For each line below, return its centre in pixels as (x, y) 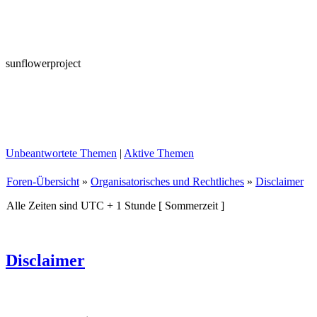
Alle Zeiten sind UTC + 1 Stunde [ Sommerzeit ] (115, 206)
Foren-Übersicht (43, 181)
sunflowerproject (43, 63)
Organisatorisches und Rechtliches (167, 181)
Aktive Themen (159, 153)
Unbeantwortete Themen (61, 153)
